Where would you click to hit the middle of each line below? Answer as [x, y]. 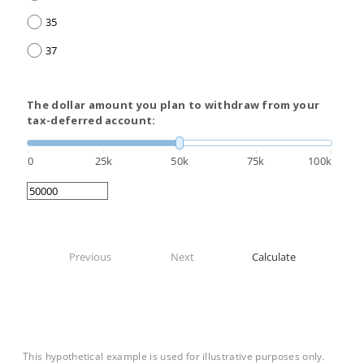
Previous [90, 257]
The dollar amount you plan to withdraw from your [173, 105]
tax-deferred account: [91, 120]
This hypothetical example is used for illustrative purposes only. [174, 355]
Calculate [274, 257]
